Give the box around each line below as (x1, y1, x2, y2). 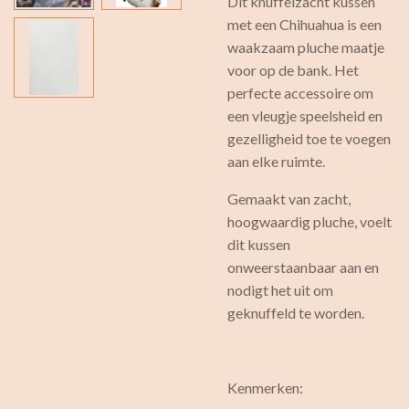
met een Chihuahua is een (227, 16, 382, 33)
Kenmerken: (227, 379, 303, 396)
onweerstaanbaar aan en (227, 258, 379, 276)
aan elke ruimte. (227, 152, 325, 170)
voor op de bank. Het (227, 61, 359, 79)
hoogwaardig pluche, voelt (227, 213, 392, 230)
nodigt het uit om (227, 281, 333, 299)
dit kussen (227, 236, 290, 253)
